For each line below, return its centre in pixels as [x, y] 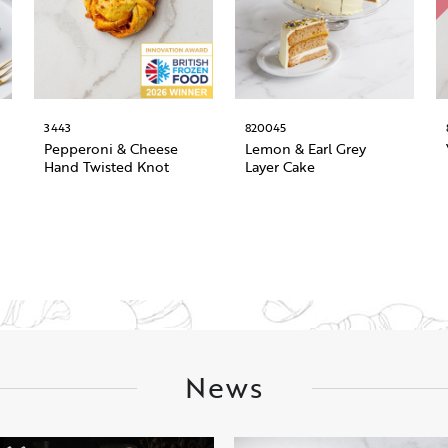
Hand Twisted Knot [107, 167]
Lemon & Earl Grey [305, 149]
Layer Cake [279, 167]
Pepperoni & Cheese [111, 149]
